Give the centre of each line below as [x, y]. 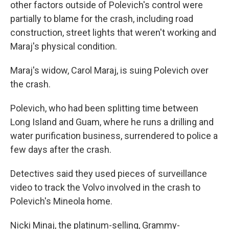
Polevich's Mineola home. [61, 201]
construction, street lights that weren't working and [113, 32]
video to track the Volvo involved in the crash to [105, 187]
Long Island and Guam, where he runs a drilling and [112, 122]
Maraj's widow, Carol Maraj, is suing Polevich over [109, 70]
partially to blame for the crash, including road [102, 19]
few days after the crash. [61, 150]
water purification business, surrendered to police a [114, 136]
